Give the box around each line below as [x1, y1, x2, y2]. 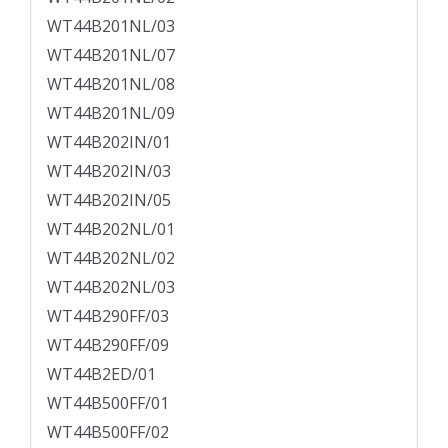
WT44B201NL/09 [47, 102, 175, 125]
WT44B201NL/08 [47, 73, 175, 96]
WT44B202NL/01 [47, 218, 175, 241]
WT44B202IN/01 [47, 131, 171, 154]
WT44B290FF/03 [47, 305, 169, 328]
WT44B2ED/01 [47, 363, 156, 386]
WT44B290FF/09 [47, 334, 169, 357]
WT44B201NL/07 [47, 44, 175, 67]
